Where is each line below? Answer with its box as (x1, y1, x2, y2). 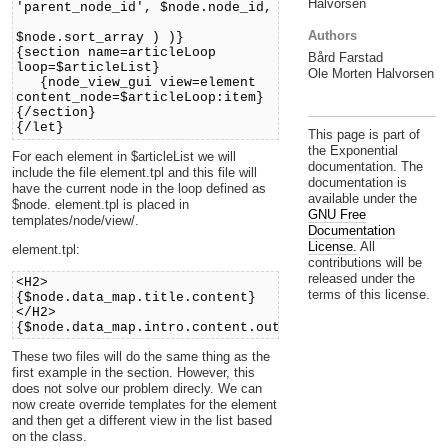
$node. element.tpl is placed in (12, 197, 189, 213)
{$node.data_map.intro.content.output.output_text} (16, 319, 409, 335)
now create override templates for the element (12, 396, 277, 412)
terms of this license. (307, 287, 430, 303)
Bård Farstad (307, 49, 383, 65)
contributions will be (307, 255, 422, 271)
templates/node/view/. (12, 213, 139, 229)
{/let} (16, 120, 65, 136)
